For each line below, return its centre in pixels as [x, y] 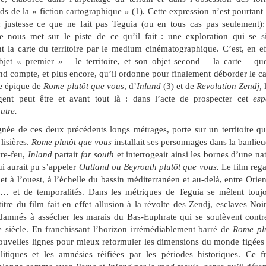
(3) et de [180, 86]
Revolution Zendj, [229, 86]
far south [97, 154]
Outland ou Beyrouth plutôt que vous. [150, 167]
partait [66, 154]
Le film [236, 167]
